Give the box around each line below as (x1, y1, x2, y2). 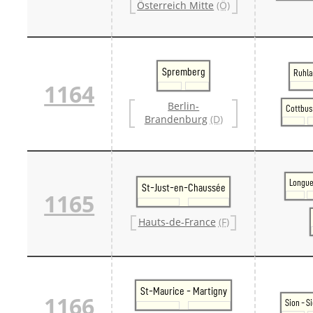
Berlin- (168, 99, 200, 113)
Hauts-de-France (138, 215, 216, 229)
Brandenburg (144, 112, 208, 126)
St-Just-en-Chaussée (141, 182, 226, 194)
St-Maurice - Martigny (140, 285, 227, 297)
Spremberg (161, 66, 205, 78)
